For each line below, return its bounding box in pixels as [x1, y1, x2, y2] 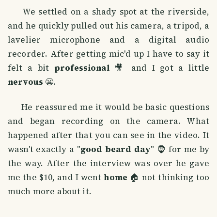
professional [54, 62, 109, 74]
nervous [8, 76, 44, 88]
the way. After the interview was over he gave [8, 157, 209, 170]
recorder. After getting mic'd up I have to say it [8, 48, 209, 60]
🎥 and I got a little [109, 62, 209, 74]
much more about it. [8, 186, 92, 198]
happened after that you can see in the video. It [8, 129, 209, 141]
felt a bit [8, 62, 54, 74]
